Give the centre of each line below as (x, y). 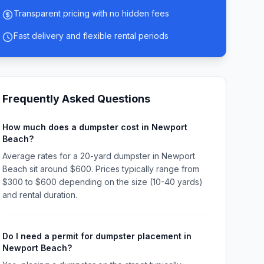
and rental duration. (39, 195)
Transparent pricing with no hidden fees (91, 13)
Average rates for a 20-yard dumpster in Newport (98, 156)
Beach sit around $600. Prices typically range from (100, 169)
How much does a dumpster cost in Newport (95, 127)
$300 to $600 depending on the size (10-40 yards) (102, 182)
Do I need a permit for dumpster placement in (97, 236)
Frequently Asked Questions (76, 99)
